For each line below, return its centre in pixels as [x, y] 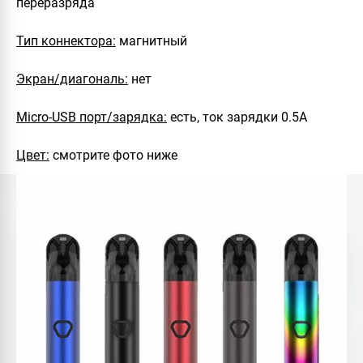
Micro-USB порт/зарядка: [92, 117]
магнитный [152, 41]
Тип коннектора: [66, 41]
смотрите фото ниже [113, 155]
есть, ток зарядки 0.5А [237, 117]
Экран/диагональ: [72, 79]
